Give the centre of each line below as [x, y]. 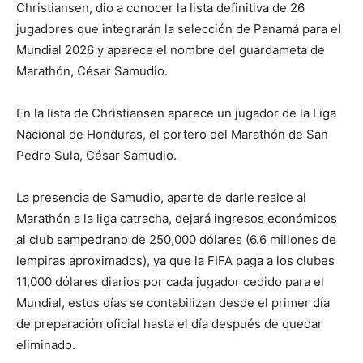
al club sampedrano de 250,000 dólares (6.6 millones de [176, 240]
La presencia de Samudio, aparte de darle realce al [161, 198]
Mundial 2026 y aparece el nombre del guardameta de [171, 50]
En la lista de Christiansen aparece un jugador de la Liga [176, 113]
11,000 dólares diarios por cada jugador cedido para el [170, 282]
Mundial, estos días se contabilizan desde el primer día [173, 303]
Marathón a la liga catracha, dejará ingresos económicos [177, 219]
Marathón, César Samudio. [92, 71]
